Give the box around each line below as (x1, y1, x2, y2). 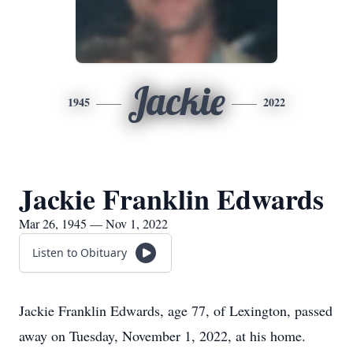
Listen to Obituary (32, 245, 127, 260)
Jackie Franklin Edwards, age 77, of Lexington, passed (19, 301, 333, 320)
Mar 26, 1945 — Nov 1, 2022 (19, 215, 168, 232)
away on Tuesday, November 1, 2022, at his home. (19, 326, 306, 345)
